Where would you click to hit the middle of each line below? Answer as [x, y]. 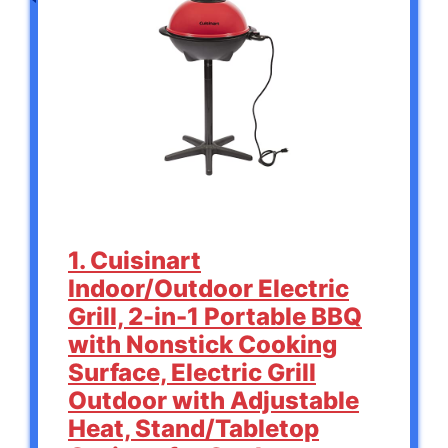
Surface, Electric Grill [192, 373]
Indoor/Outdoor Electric [208, 289]
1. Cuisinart [134, 261]
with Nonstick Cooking [202, 345]
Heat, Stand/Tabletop [193, 429]
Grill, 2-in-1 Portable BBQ [215, 317]
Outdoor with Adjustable [213, 401]
